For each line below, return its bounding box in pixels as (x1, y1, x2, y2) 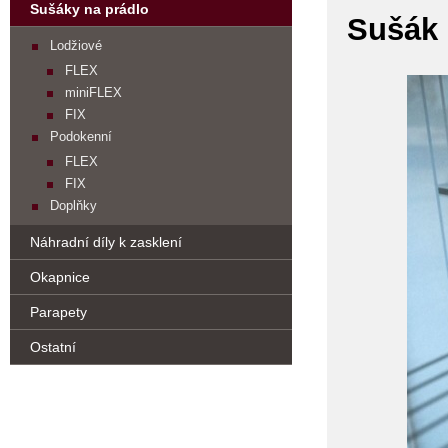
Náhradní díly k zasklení (30, 234, 182, 250)
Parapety (30, 304, 87, 320)
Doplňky (50, 198, 97, 213)
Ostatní (30, 339, 76, 355)
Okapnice (30, 269, 90, 285)
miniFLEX (65, 85, 122, 100)
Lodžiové (50, 38, 102, 53)
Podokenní (50, 129, 112, 144)
